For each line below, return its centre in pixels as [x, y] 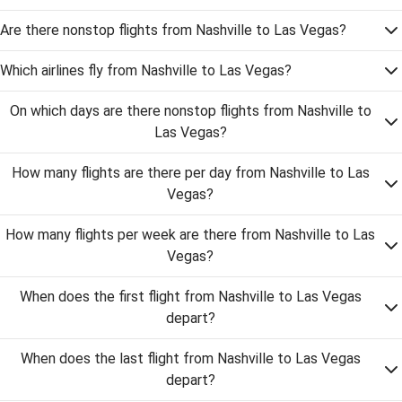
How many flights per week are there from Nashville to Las [190, 235]
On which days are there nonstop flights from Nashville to [190, 111]
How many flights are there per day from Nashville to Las [190, 173]
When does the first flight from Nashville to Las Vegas [190, 297]
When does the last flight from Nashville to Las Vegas [190, 358]
